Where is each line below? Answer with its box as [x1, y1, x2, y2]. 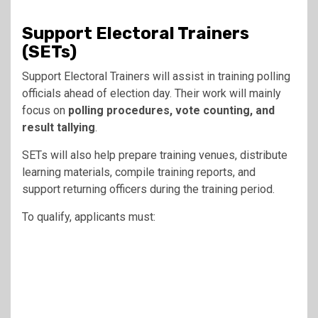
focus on [22, 104, 68, 118]
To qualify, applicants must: [22, 210, 155, 224]
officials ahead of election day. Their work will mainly [22, 87, 281, 101]
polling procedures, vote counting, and [68, 104, 275, 118]
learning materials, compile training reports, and [22, 165, 256, 180]
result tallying [22, 121, 95, 135]
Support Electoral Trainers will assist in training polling [22, 70, 290, 84]
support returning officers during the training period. [22, 182, 275, 197]
